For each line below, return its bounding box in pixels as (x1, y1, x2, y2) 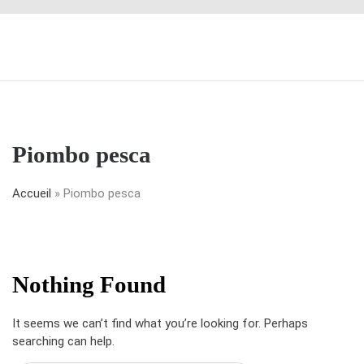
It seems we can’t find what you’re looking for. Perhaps (12, 316, 308, 331)
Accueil (12, 186, 51, 201)
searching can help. (12, 334, 115, 349)
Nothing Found (12, 271, 166, 297)
